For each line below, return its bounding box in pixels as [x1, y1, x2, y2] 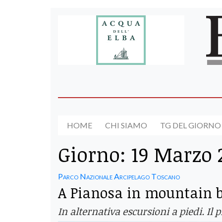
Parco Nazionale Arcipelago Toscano [58, 171, 180, 181]
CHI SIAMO [105, 120, 147, 130]
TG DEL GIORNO [160, 120, 221, 130]
